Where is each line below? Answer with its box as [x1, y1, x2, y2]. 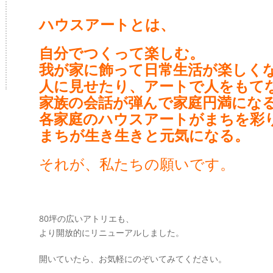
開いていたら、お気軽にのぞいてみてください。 [39, 253, 227, 264]
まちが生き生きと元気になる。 [39, 125, 249, 145]
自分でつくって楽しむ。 [39, 43, 204, 63]
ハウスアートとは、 [39, 14, 175, 34]
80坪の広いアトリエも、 [39, 213, 134, 224]
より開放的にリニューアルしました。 [39, 227, 184, 238]
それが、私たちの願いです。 [39, 154, 235, 174]
